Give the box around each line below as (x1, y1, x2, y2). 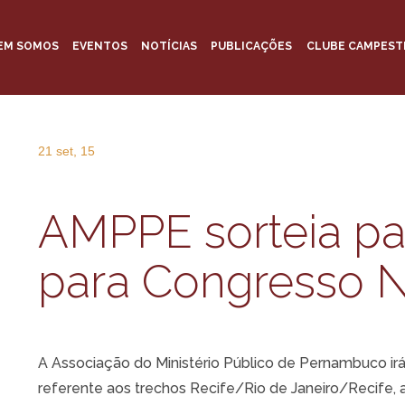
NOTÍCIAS (141, 40, 198, 52)
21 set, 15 (38, 144, 96, 158)
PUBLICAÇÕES (211, 40, 293, 52)
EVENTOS (71, 40, 127, 52)
